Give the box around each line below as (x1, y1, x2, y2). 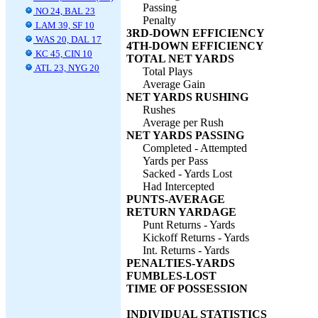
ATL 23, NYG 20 (33, 62, 99, 73)
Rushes (143, 104, 175, 116)
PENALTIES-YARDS (126, 257, 235, 269)
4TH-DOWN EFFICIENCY (126, 40, 264, 52)
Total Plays (143, 65, 192, 77)
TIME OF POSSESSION (126, 283, 248, 295)
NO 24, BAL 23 (33, 6, 95, 16)
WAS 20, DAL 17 (33, 34, 102, 45)
